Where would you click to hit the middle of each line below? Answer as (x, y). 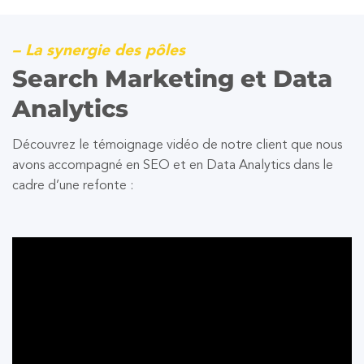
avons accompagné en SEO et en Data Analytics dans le (173, 165)
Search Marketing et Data (172, 79)
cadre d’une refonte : (73, 186)
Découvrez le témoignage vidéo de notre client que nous (177, 145)
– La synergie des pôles (99, 52)
